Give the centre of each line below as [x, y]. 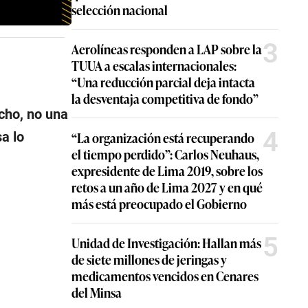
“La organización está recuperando [163, 137]
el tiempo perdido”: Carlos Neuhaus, [165, 154]
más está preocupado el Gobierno [159, 203]
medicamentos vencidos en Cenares [165, 276]
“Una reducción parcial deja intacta [163, 82]
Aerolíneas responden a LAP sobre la [167, 49]
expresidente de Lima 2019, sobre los [167, 170]
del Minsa [97, 292]
